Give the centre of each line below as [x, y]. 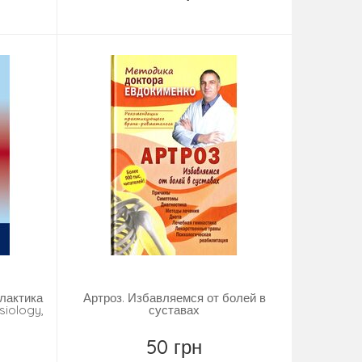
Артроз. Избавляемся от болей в [174, 298]
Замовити [185, 12]
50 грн [175, 347]
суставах [175, 310]
